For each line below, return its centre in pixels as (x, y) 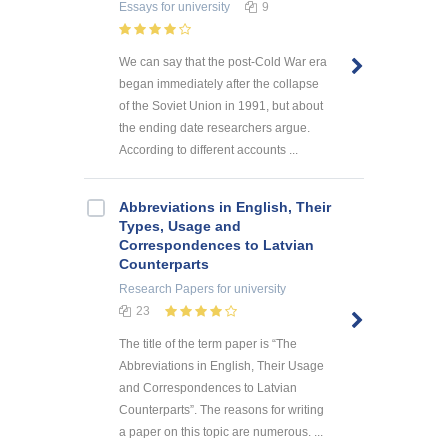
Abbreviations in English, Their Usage (221, 365)
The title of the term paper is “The (208, 343)
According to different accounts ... (208, 150)
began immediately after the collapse (219, 84)
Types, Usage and (180, 226)
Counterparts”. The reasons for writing (221, 409)
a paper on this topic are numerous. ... (221, 431)
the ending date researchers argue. (214, 128)
